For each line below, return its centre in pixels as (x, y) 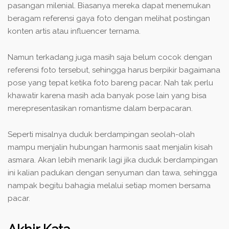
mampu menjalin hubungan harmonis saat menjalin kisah (110, 147)
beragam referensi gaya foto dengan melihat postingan (109, 18)
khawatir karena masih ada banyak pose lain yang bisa (107, 95)
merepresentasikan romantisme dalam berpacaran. (100, 108)
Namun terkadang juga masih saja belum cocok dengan (110, 57)
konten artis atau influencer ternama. (74, 31)
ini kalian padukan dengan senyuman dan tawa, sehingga (112, 173)
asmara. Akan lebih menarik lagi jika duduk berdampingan (113, 160)
